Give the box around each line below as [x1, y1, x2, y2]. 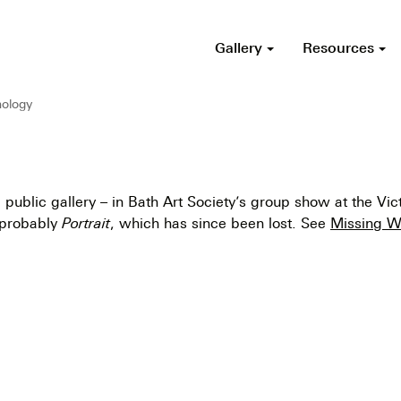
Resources [302, 38, 379, 56]
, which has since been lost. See [110, 214, 330, 231]
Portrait [62, 214, 110, 231]
